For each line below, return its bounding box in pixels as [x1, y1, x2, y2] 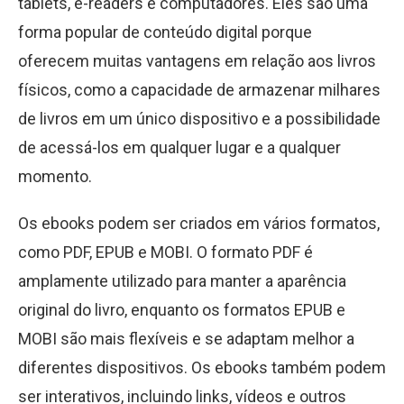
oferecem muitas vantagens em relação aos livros [18, 51, 376, 70]
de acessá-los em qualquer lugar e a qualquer [18, 138, 341, 157]
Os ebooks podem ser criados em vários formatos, [18, 214, 380, 233]
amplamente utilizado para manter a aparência [18, 271, 346, 290]
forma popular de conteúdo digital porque [18, 23, 312, 41]
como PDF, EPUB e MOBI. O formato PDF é [18, 243, 313, 262]
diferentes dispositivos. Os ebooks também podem [18, 358, 386, 377]
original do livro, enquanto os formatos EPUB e [18, 300, 345, 319]
